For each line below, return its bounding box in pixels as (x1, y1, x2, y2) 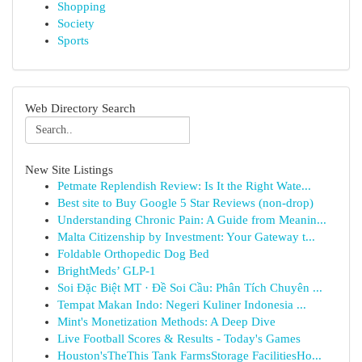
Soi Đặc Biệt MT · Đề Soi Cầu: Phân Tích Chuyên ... (57, 281, 322, 294)
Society (57, 17, 95, 30)
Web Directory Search (25, 101, 136, 115)
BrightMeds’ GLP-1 (57, 264, 156, 277)
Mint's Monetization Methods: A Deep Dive (57, 315, 276, 328)
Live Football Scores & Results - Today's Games (57, 332, 301, 345)
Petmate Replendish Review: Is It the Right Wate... (57, 179, 311, 192)
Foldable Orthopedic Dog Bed (57, 247, 209, 260)
